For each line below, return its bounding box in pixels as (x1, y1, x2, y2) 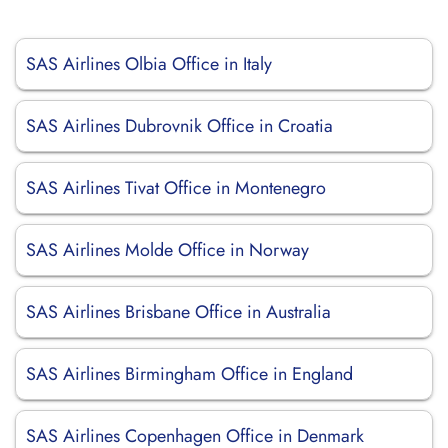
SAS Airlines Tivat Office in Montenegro (26, 175, 326, 201)
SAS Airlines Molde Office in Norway (26, 237, 309, 263)
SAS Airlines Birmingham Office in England (26, 361, 353, 387)
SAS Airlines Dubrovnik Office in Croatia (26, 113, 333, 139)
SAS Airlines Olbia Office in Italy (26, 51, 272, 77)
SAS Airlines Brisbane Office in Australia (26, 299, 331, 325)
